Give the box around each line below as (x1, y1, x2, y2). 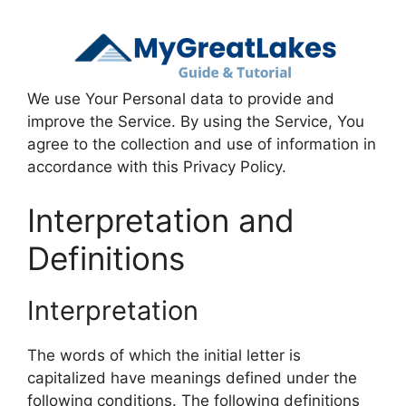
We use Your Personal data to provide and (27, 89, 334, 108)
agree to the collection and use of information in (27, 134, 376, 153)
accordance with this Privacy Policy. (27, 157, 286, 176)
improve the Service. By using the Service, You (27, 111, 364, 130)
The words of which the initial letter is (27, 346, 301, 364)
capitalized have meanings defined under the (27, 369, 357, 387)
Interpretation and (27, 201, 295, 239)
